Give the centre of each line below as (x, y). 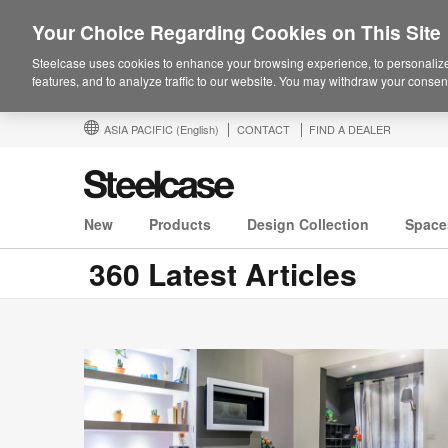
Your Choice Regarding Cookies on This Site (236, 32)
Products (180, 224)
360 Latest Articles (223, 274)
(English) (197, 129)
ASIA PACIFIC (140, 129)
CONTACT (263, 129)
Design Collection (308, 224)
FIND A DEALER (350, 129)
